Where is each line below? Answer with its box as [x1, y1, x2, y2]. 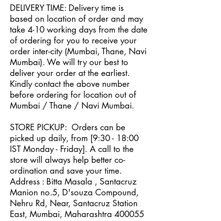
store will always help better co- [10, 154, 125, 165]
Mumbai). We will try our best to [10, 57, 128, 68]
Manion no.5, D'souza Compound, [10, 187, 139, 198]
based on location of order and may [10, 13, 143, 24]
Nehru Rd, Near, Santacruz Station [10, 198, 138, 209]
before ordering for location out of [10, 89, 136, 100]
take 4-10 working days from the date [10, 24, 147, 35]
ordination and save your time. [10, 165, 122, 176]
